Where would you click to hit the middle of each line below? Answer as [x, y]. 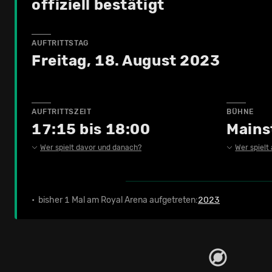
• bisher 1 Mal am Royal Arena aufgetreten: [115, 200]
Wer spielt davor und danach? [91, 147]
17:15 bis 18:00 [91, 129]
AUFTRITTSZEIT [62, 111]
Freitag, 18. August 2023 [126, 60]
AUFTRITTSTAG [60, 43]
